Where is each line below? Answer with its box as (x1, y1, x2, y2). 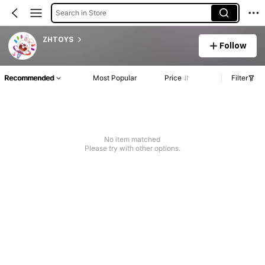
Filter (231, 73, 248, 83)
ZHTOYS (42, 35, 74, 44)
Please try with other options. (84, 144, 180, 153)
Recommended (4, 73, 54, 83)
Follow (219, 40, 247, 50)
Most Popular (93, 73, 137, 83)
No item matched (104, 135, 161, 144)
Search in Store (55, 8, 106, 17)
